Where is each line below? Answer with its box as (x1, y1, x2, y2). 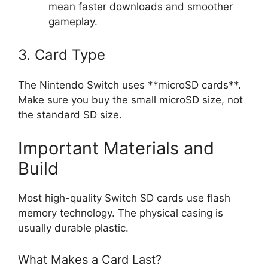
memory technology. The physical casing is (18, 206, 223, 219)
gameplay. (48, 15, 98, 28)
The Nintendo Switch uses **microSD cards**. (18, 79, 241, 92)
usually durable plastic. (18, 221, 129, 234)
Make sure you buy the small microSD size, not (18, 94, 243, 106)
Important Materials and (18, 137, 214, 159)
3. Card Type (18, 46, 105, 64)
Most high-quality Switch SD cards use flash (18, 191, 230, 204)
